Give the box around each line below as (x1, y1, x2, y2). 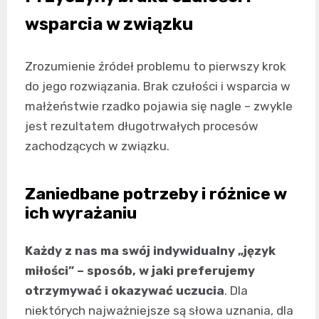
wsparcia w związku (25, 14, 193, 34)
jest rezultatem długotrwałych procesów (25, 118, 258, 133)
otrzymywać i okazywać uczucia (25, 283, 224, 298)
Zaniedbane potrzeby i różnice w (25, 183, 286, 204)
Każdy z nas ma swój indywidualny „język (25, 243, 276, 258)
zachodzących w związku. (25, 138, 169, 153)
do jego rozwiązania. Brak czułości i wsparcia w (25, 78, 291, 93)
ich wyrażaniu (25, 202, 137, 223)
